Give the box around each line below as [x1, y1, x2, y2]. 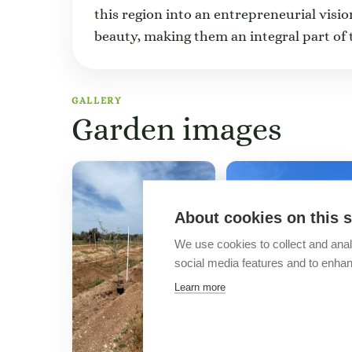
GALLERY [71, 95, 122, 106]
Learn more [174, 280, 225, 292]
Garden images [71, 111, 282, 147]
